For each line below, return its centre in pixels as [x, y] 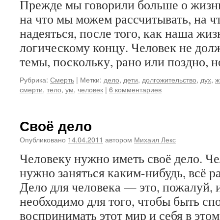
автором [119, 139]
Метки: [91, 79]
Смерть [62, 79]
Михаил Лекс [155, 139]
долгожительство [169, 79]
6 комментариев [135, 89]
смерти [31, 89]
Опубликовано [43, 139]
